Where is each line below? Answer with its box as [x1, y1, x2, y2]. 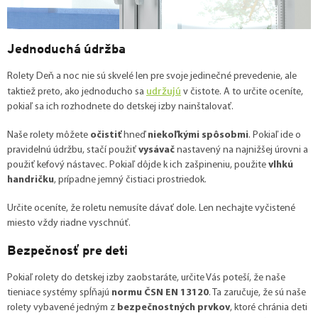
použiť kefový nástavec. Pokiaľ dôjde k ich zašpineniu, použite [7, 160, 268, 171]
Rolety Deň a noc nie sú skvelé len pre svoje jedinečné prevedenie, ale [7, 71, 297, 82]
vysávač [138, 145, 175, 156]
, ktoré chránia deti [230, 302, 307, 314]
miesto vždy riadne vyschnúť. [7, 218, 133, 229]
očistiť [90, 130, 121, 141]
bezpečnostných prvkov [117, 302, 230, 314]
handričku [7, 175, 54, 186]
